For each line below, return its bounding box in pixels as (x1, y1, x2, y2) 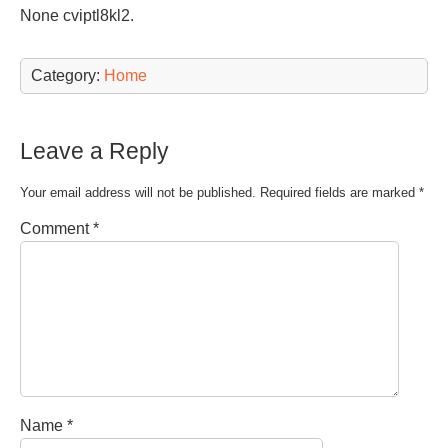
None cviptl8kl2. (20, 7, 134, 24)
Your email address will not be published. (20, 185, 256, 200)
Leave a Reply (20, 138, 169, 164)
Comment (20, 220, 93, 237)
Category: (31, 67, 104, 84)
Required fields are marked (260, 185, 419, 200)
